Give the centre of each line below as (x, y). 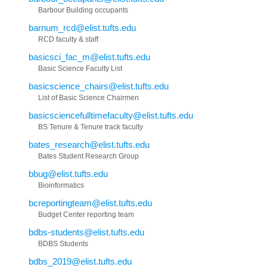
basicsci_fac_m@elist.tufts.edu (89, 57)
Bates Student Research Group (89, 156)
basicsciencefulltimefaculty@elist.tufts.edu (111, 116)
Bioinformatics (61, 186)
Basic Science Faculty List (80, 69)
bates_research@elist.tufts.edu (89, 145)
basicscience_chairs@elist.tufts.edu (99, 86)
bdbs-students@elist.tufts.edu (86, 232)
